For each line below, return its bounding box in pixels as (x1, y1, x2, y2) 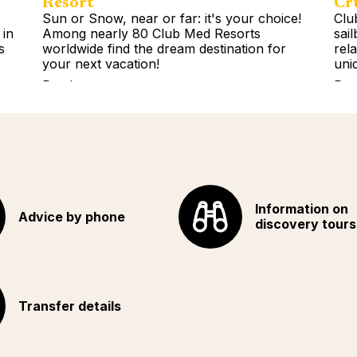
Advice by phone (18, 208, 125, 225)
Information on (255, 201, 348, 217)
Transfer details (18, 297, 121, 314)
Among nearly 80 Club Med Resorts (42, 25, 261, 41)
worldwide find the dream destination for (42, 40, 287, 57)
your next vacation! (42, 55, 160, 72)
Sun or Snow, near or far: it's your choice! (42, 10, 302, 26)
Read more (42, 76, 109, 93)
